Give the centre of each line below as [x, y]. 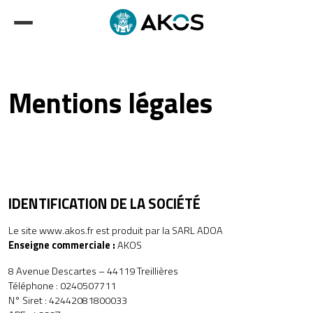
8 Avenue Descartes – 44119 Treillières [93, 271]
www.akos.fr [66, 231]
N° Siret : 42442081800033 [68, 300]
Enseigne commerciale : [62, 245]
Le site [24, 231]
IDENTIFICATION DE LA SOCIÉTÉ [104, 204]
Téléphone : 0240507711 [62, 286]
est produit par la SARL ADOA [158, 231]
